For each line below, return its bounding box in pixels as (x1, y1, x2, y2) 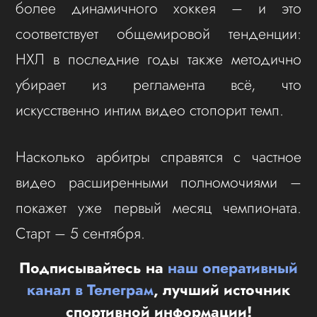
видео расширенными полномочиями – (16, 171, 301, 193)
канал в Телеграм (27, 278, 154, 301)
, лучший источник (154, 278, 290, 301)
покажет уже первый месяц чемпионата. (16, 196, 301, 219)
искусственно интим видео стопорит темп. (16, 99, 284, 122)
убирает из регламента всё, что (16, 74, 301, 96)
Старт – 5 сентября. (16, 221, 146, 244)
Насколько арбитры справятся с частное (16, 145, 301, 168)
